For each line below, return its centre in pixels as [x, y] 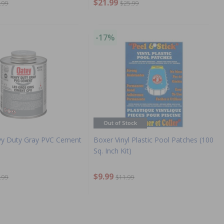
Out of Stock [120, 122]
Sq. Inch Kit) [112, 150]
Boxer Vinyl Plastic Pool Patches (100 [153, 139]
